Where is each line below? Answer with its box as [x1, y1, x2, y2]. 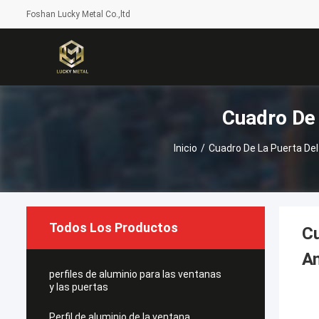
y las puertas [49, 281, 108, 293]
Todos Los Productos [49, 220, 178, 235]
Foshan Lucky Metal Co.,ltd [26, 9, 130, 19]
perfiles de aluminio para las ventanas [49, 268, 221, 280]
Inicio [173, 142, 197, 154]
